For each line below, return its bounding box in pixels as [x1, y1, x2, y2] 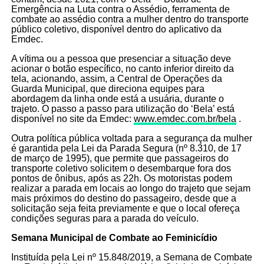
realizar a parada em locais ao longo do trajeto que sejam [11, 183, 250, 194]
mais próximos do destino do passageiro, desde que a [11, 193, 236, 204]
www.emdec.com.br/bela [133, 114, 236, 124]
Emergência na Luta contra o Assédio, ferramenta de [11, 4, 230, 15]
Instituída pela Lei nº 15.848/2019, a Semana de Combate [11, 252, 252, 263]
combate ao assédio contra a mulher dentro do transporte [11, 14, 249, 25]
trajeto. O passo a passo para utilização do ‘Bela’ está [11, 104, 235, 114]
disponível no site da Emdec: [11, 114, 134, 124]
